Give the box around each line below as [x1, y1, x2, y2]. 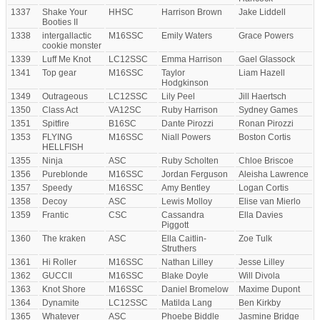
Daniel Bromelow [161, 284, 229, 294]
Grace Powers [239, 31, 294, 41]
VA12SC [109, 105, 141, 115]
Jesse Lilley [239, 257, 284, 267]
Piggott [161, 220, 189, 230]
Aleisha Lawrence [239, 169, 309, 179]
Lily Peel [161, 91, 195, 101]
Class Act [42, 105, 78, 115]
